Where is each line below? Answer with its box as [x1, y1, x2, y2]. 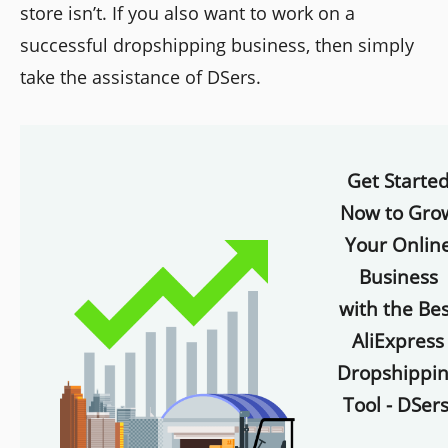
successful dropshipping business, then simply [20, 33, 414, 58]
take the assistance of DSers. [20, 65, 261, 90]
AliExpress [352, 328, 444, 354]
